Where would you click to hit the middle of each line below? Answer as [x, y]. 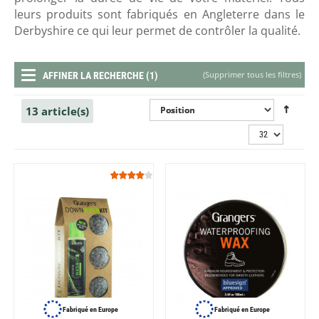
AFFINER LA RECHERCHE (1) [100, 75]
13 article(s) [57, 111]
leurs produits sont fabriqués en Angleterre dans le [159, 14]
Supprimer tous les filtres [252, 74]
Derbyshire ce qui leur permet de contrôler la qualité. [157, 31]
